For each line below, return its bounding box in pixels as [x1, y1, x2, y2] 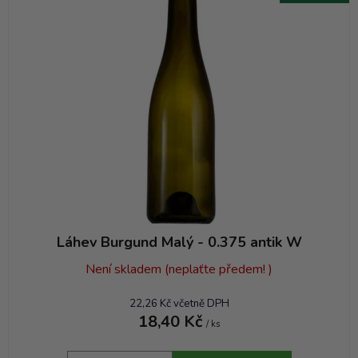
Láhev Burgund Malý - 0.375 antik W [56, 233, 302, 253]
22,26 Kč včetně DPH [129, 296, 229, 312]
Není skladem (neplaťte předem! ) [86, 261, 272, 279]
